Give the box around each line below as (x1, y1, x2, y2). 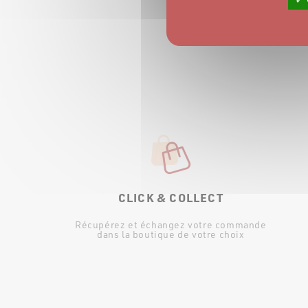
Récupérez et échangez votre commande (75, 219, 267, 231)
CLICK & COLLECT (118, 190, 223, 206)
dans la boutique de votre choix (97, 228, 245, 241)
